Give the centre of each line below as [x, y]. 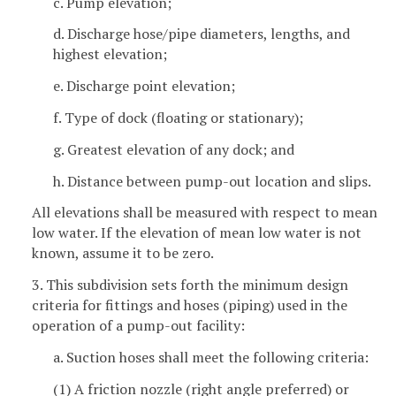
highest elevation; [110, 54]
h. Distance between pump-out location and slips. [212, 181]
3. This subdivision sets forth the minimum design [190, 285]
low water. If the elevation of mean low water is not [197, 233]
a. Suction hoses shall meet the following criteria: [211, 358]
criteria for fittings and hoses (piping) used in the [190, 305]
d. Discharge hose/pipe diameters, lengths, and [202, 34]
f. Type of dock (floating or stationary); [178, 118]
